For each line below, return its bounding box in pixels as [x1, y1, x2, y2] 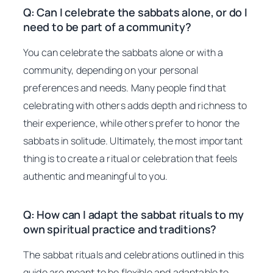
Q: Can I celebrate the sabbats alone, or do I [23, 5, 247, 20]
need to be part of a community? [23, 19, 191, 35]
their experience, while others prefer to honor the [23, 116, 240, 130]
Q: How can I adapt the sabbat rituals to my [23, 207, 244, 222]
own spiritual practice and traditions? [23, 222, 217, 237]
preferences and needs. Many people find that [23, 81, 227, 95]
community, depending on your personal [23, 63, 198, 77]
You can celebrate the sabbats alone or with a [23, 46, 224, 60]
